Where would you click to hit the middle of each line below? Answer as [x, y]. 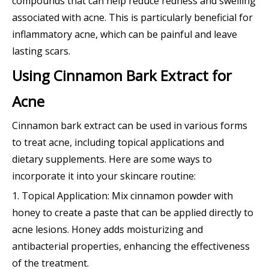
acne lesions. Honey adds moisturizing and [107, 230]
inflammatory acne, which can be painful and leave [125, 35]
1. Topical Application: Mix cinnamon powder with [122, 196]
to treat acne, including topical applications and [118, 143]
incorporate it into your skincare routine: [104, 176]
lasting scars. [41, 51]
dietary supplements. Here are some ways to [112, 159]
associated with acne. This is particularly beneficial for [132, 18]
